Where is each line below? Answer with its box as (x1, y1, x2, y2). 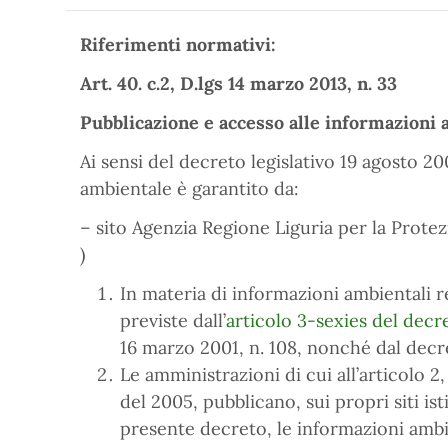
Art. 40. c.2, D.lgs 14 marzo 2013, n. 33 (80, 72, 397, 95)
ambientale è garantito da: (80, 177, 299, 200)
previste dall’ (120, 309, 226, 332)
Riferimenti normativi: (80, 33, 276, 56)
